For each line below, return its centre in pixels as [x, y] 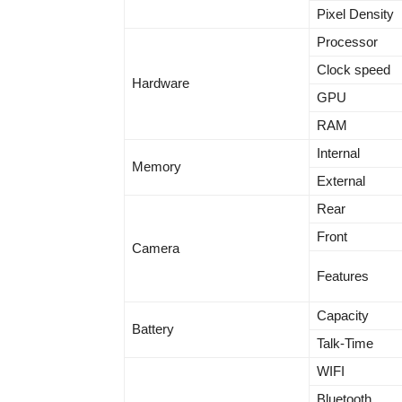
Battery [153, 329]
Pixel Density [355, 14]
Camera [156, 248]
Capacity [343, 315]
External [341, 181]
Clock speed [354, 70]
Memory [157, 166]
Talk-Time [345, 343]
